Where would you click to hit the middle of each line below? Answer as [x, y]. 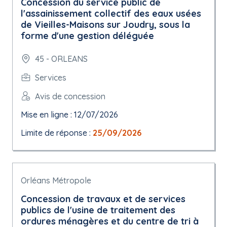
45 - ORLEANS [61, 59]
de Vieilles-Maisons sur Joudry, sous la [105, 25]
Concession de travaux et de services [103, 199]
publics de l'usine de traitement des [98, 210]
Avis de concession [70, 96]
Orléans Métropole [56, 180]
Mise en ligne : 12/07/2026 [69, 115]
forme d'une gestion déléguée [87, 36]
